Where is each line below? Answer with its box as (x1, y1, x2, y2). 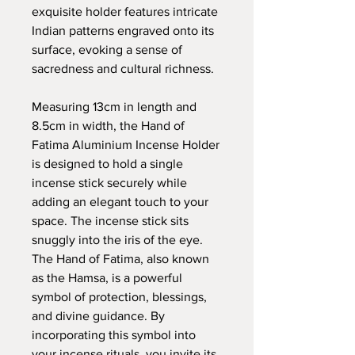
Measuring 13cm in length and (32, 99, 197, 113)
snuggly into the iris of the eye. (32, 232, 203, 246)
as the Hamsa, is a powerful (32, 270, 182, 284)
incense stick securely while (32, 175, 187, 189)
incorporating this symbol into (32, 327, 196, 342)
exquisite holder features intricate (32, 4, 218, 18)
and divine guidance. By (32, 308, 165, 323)
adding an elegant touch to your (32, 194, 208, 208)
